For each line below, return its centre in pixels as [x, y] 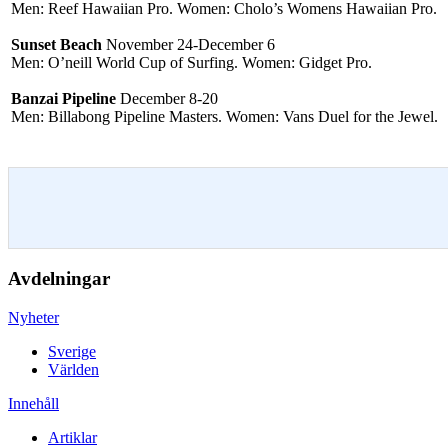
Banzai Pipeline [63, 99]
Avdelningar [59, 279]
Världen [73, 369]
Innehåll [33, 403]
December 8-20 [167, 99]
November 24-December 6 [188, 45]
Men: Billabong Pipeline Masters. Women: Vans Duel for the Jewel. [224, 117]
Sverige [72, 351]
